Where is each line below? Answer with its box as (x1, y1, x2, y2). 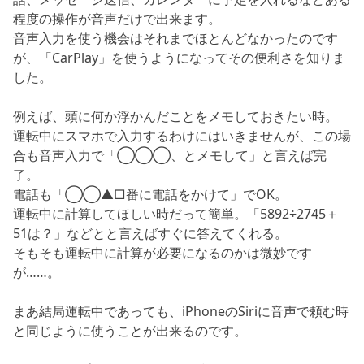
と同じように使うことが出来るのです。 (13, 321, 247, 340)
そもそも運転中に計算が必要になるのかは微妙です (13, 243, 312, 262)
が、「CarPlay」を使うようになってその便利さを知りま (13, 48, 345, 67)
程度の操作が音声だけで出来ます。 (13, 9, 221, 28)
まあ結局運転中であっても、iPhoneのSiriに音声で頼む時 (13, 301, 349, 320)
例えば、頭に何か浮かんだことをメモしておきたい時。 (13, 106, 338, 125)
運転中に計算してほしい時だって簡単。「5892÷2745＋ (13, 204, 339, 223)
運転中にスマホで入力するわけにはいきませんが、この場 (13, 126, 351, 145)
